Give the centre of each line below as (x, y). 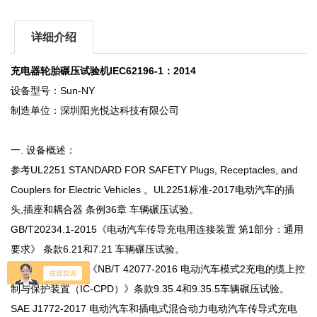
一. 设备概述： (44, 150)
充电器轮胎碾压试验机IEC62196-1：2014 (104, 70)
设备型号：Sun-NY (53, 90)
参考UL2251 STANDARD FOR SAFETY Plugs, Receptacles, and (155, 169)
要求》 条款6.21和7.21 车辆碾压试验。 (98, 249)
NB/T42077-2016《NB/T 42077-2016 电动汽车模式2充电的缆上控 (158, 269)
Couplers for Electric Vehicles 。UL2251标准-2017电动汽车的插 (153, 189)
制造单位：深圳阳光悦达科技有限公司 (95, 110)
